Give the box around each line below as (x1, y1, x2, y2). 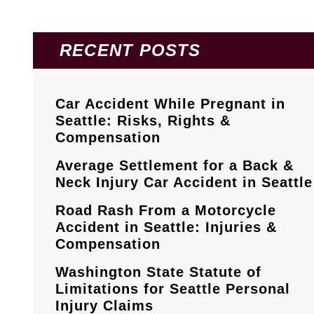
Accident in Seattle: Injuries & (55, 219, 277, 235)
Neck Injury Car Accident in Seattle (55, 175, 313, 191)
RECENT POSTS (60, 41, 201, 60)
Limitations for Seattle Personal (55, 281, 290, 297)
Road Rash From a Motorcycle (55, 203, 276, 219)
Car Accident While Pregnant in (55, 96, 285, 112)
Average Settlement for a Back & (55, 158, 294, 174)
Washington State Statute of (55, 264, 261, 280)
